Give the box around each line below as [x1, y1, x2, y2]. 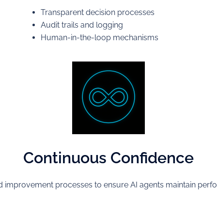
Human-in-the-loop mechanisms [40, 33, 158, 42]
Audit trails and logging [40, 20, 123, 30]
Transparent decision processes [40, 8, 155, 17]
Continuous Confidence [23, 149, 194, 167]
